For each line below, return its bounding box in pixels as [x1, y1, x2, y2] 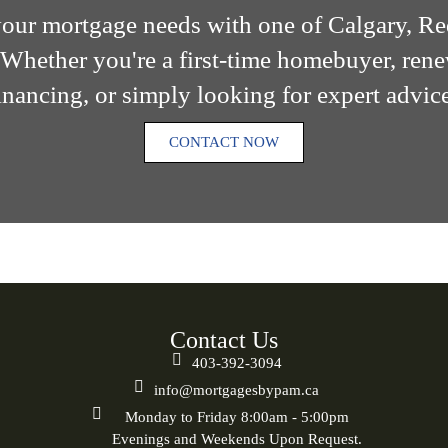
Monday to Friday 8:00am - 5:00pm [124, 408, 349, 425]
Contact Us [170, 326, 278, 353]
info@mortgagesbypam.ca [154, 381, 319, 398]
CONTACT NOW [169, 133, 279, 150]
